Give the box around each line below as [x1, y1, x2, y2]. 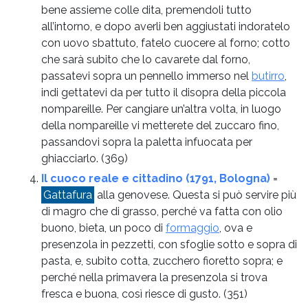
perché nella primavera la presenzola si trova [41, 270, 267, 284]
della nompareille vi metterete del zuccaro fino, [41, 118, 279, 132]
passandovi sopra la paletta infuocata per [41, 135, 252, 148]
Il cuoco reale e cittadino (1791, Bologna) [41, 171, 270, 185]
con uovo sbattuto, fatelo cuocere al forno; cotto [41, 36, 290, 49]
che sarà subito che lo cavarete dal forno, [41, 52, 250, 66]
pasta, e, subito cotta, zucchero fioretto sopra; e [41, 254, 283, 267]
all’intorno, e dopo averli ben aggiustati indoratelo [41, 19, 290, 33]
